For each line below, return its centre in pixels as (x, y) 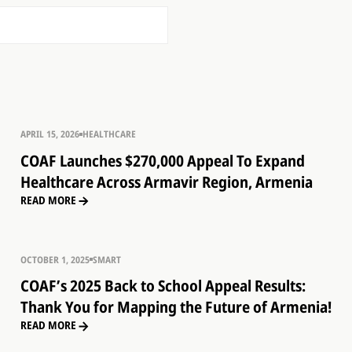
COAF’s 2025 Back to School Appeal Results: (163, 286)
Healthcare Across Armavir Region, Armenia (166, 182)
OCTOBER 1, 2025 (55, 259)
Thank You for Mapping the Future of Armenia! (176, 307)
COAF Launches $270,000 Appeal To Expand (162, 161)
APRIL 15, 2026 (49, 134)
